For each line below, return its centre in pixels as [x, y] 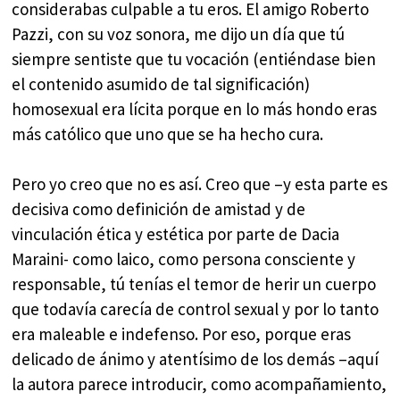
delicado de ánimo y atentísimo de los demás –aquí [196, 359]
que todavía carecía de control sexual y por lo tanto [196, 309]
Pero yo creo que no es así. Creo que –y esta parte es [200, 184]
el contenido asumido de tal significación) [161, 83]
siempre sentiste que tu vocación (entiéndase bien [194, 58]
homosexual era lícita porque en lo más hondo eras [195, 108]
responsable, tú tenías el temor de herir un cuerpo [194, 284]
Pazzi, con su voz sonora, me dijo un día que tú [179, 33]
